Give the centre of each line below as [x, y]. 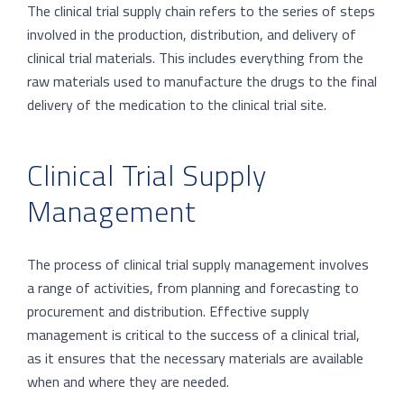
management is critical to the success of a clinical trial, [193, 334]
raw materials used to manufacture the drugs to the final [202, 82]
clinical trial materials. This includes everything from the [195, 58]
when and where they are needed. [128, 381]
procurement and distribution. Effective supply [168, 311]
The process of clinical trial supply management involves [198, 264]
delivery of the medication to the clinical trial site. [177, 105]
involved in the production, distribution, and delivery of [192, 35]
